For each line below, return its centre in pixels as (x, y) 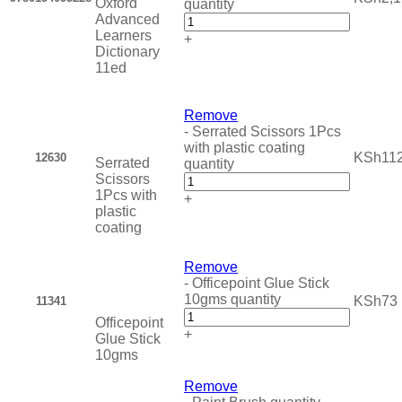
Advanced (127, 20)
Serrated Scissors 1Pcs (267, 132)
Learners (123, 36)
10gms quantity (232, 300)
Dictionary (127, 52)
